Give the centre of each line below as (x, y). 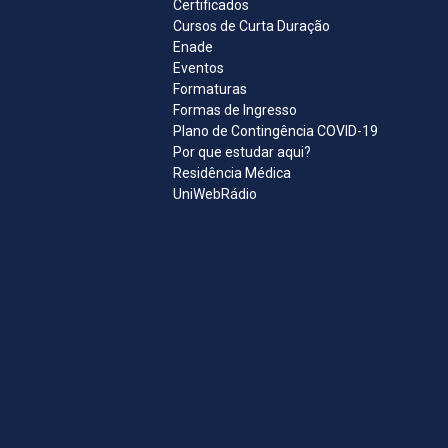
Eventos (198, 68)
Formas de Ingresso (235, 110)
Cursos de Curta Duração (251, 26)
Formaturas (210, 89)
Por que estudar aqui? (242, 152)
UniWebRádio (215, 194)
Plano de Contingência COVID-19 (275, 131)
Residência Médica (232, 173)
